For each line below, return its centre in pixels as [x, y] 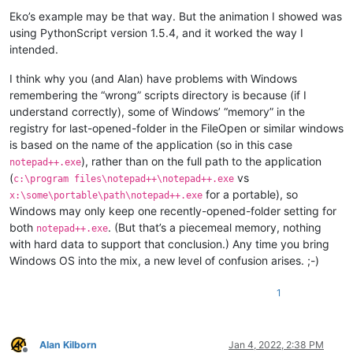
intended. [34, 49]
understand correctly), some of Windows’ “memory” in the [157, 111]
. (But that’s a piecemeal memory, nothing [215, 227]
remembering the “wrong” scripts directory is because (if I [158, 95]
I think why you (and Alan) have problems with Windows [153, 78]
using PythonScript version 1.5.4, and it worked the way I [156, 32]
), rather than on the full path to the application [201, 161]
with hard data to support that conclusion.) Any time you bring [169, 243]
